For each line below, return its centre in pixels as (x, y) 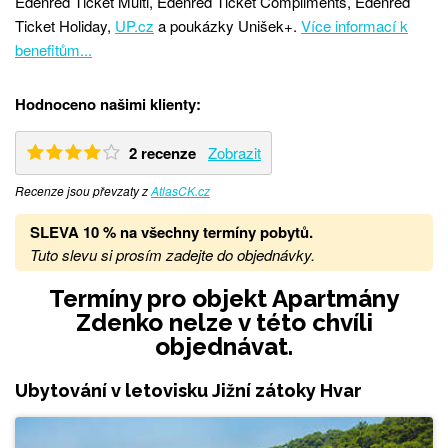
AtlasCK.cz (180, 190)
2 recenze (162, 153)
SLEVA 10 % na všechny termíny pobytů (169, 231)
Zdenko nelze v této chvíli (224, 323)
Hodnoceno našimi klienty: (108, 104)
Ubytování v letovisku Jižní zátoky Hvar (188, 390)
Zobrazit (234, 153)
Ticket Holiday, (65, 26)
